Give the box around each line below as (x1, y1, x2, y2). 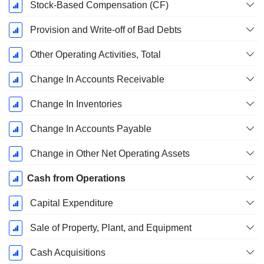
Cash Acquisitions (29, 247, 105, 258)
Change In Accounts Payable (29, 124, 151, 134)
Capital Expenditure (29, 198, 113, 209)
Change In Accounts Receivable (29, 74, 164, 85)
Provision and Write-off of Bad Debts (29, 25, 181, 35)
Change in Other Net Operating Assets (29, 148, 190, 159)
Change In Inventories (29, 99, 122, 110)
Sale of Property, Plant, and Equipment (29, 223, 192, 233)
